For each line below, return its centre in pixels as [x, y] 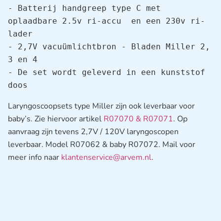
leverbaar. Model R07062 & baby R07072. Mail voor [102, 144]
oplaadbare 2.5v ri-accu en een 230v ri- [107, 21]
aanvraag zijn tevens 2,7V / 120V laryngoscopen [93, 131]
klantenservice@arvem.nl [106, 157]
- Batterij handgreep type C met [84, 8]
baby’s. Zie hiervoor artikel [56, 119]
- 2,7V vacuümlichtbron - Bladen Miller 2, [109, 46]
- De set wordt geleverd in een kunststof [107, 72]
